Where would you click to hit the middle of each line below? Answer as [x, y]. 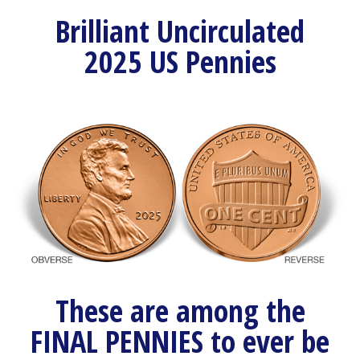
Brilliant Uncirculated [180, 30]
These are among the [180, 310]
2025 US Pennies [180, 61]
